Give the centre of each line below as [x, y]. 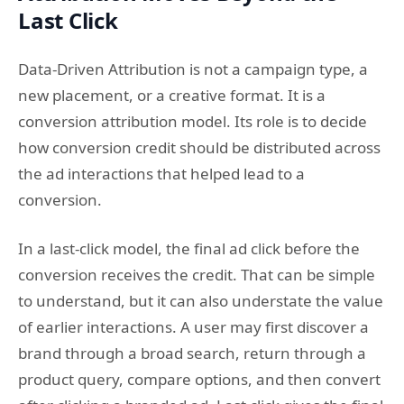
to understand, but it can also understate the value [201, 301]
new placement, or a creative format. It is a [172, 95]
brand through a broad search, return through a [192, 353]
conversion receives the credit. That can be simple [197, 275]
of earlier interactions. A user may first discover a [193, 327]
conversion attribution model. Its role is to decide [193, 121]
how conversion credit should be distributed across [199, 147]
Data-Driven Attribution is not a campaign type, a [193, 69]
